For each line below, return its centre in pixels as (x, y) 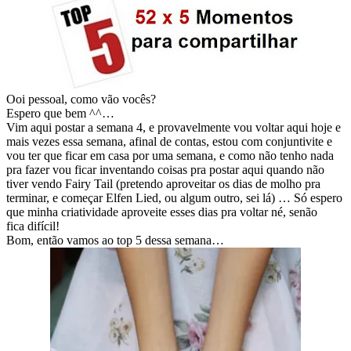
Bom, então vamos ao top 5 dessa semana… (115, 241)
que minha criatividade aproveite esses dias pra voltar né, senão (162, 212)
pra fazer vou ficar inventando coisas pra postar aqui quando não (165, 170)
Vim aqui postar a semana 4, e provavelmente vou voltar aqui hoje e (174, 128)
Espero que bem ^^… (60, 114)
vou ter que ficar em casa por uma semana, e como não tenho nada (170, 156)
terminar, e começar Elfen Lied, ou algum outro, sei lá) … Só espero (174, 198)
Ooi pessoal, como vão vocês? (81, 100)
